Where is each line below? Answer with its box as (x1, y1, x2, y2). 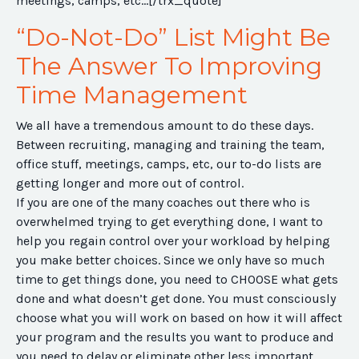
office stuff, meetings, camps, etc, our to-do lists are (16, 156, 321, 172)
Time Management (16, 80, 248, 111)
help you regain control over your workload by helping (16, 233, 330, 249)
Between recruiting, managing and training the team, (16, 137, 325, 153)
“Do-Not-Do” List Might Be (16, 22, 331, 53)
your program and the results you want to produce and (16, 329, 334, 345)
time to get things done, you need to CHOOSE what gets (16, 272, 338, 288)
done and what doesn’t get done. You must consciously (16, 291, 336, 307)
